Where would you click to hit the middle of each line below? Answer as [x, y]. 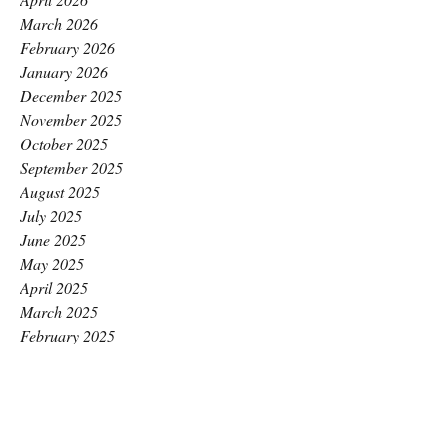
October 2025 [64, 143]
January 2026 [64, 71]
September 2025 [71, 167]
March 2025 [59, 311]
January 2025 [64, 359]
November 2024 [71, 407]
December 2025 [71, 95]
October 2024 [64, 431]
